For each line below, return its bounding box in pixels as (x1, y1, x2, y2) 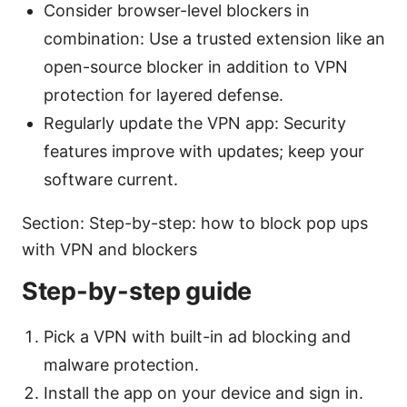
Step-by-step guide (22, 275, 253, 306)
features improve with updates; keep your (44, 141, 364, 161)
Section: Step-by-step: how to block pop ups (22, 213, 368, 233)
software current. (44, 169, 178, 189)
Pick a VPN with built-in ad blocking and (44, 326, 351, 346)
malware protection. (44, 354, 199, 374)
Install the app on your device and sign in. (44, 382, 363, 402)
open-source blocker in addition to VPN (44, 56, 348, 76)
